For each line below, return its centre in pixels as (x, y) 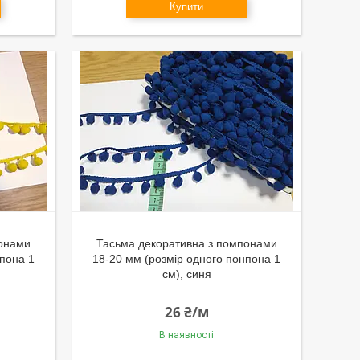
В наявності (187, 335)
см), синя (186, 274)
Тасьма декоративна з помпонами (186, 243)
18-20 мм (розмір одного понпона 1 (187, 259)
